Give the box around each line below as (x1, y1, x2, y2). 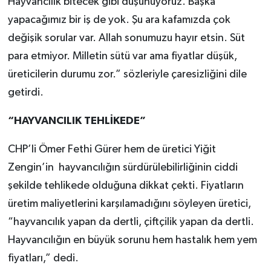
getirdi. (7, 87, 44, 99)
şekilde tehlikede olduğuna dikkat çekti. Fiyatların (7, 180, 244, 192)
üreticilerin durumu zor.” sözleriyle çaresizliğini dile (7, 69, 247, 80)
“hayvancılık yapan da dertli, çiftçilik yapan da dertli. (7, 217, 254, 228)
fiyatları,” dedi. (7, 253, 79, 264)
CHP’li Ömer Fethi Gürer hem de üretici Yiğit (7, 144, 216, 155)
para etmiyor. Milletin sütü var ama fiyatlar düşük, (7, 51, 237, 62)
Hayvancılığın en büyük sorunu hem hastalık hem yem (7, 235, 257, 246)
